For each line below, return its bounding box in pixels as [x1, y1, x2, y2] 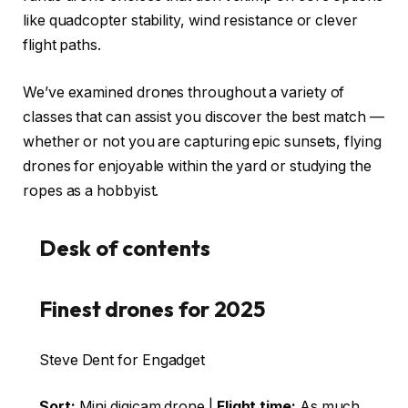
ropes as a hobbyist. [23, 181, 159, 199]
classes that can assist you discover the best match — [23, 107, 384, 126]
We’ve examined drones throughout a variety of [23, 83, 345, 101]
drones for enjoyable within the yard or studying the [23, 157, 372, 175]
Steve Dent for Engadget [39, 351, 206, 369]
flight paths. [23, 36, 101, 55]
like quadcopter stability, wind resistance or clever [23, 12, 358, 30]
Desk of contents [39, 234, 210, 262]
